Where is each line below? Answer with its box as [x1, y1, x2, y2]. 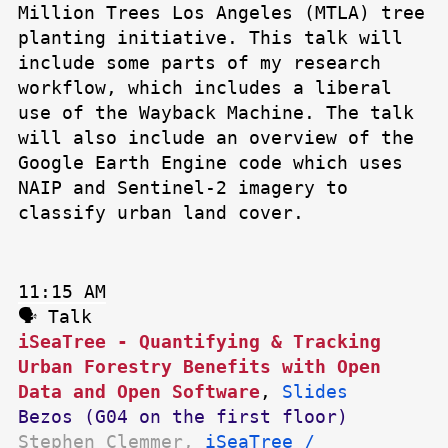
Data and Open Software [18, 381, 260, 403]
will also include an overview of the [18, 127, 414, 149]
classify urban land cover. [18, 202, 304, 224]
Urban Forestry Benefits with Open [18, 356, 381, 378]
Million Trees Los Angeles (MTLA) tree [18, 2, 425, 24]
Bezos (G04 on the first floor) [18, 406, 348, 428]
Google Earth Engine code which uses [18, 152, 403, 174]
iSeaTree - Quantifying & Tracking [18, 331, 381, 353]
